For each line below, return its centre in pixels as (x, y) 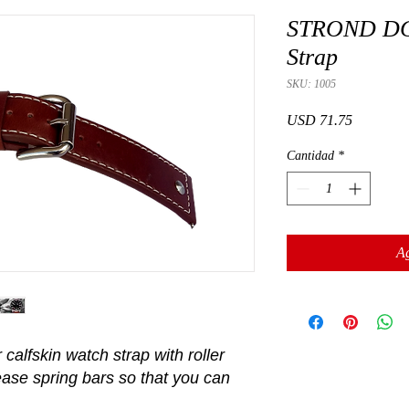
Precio (370, 120)
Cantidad (310, 156)
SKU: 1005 (311, 84)
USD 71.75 (320, 121)
